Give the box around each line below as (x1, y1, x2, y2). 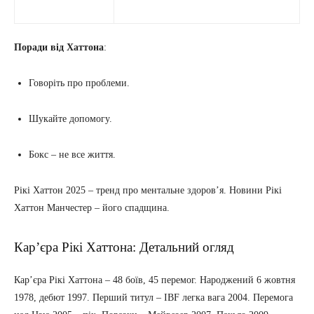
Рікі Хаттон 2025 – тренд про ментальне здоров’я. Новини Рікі (14, 185, 282, 196)
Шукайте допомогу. (29, 114, 112, 125)
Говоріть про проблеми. (29, 78, 130, 89)
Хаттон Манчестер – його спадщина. (14, 203, 170, 214)
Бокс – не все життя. (29, 149, 116, 161)
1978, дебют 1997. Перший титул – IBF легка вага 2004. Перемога (14, 292, 293, 303)
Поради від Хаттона (14, 42, 104, 53)
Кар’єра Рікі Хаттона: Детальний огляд (14, 240, 234, 255)
